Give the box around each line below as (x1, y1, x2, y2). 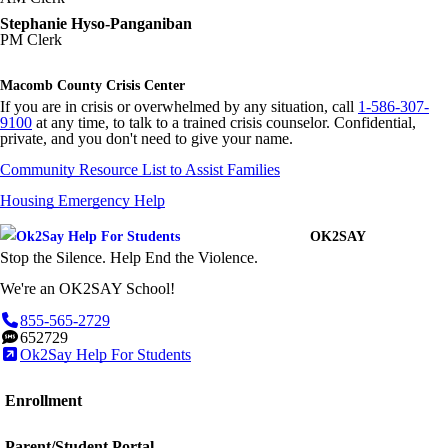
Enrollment (5, 392, 82, 409)
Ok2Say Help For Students (20, 346, 191, 363)
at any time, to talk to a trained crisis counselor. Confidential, (32, 114, 416, 131)
